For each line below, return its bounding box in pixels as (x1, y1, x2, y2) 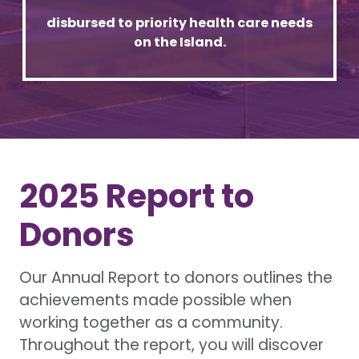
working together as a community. (19, 311, 283, 333)
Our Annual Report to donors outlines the (19, 266, 333, 288)
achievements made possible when (19, 288, 292, 311)
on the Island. (133, 32, 226, 51)
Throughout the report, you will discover (19, 333, 324, 356)
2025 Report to (19, 173, 254, 219)
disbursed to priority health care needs (46, 13, 313, 32)
